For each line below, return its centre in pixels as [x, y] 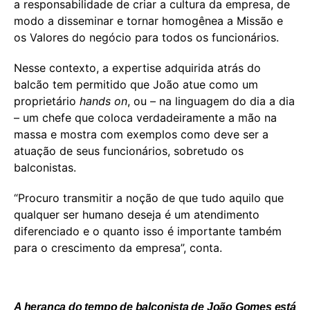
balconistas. [45, 168]
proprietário [47, 101]
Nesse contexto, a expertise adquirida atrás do [137, 68]
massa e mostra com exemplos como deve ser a [141, 135]
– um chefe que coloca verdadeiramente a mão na [145, 118]
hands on [103, 101]
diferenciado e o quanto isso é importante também [148, 231]
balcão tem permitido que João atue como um [136, 85]
